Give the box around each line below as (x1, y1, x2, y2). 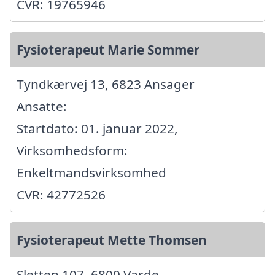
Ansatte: (17, 97, 67, 115)
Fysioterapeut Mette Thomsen (17, 231, 207, 249)
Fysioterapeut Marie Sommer (17, 41, 199, 58)
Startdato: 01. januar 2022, (17, 119, 178, 137)
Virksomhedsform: (17, 141, 128, 159)
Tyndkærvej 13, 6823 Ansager (17, 75, 195, 93)
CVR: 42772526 (17, 185, 106, 203)
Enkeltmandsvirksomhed (17, 163, 166, 181)
